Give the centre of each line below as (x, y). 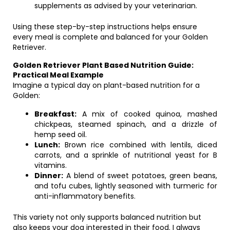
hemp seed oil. (61, 135)
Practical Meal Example (58, 75)
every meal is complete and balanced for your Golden (110, 37)
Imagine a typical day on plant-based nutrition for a (106, 85)
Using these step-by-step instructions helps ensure (105, 27)
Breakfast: (55, 114)
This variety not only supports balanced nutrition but (107, 217)
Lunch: (47, 145)
